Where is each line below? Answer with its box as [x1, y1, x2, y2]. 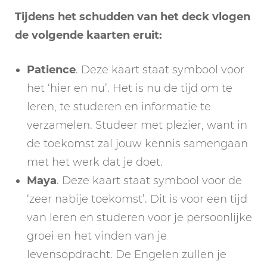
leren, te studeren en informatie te [27, 100, 211, 113]
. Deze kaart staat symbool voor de [57, 173, 242, 187]
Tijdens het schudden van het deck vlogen [15, 10, 250, 23]
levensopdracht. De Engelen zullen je [27, 247, 226, 261]
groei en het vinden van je [27, 229, 167, 243]
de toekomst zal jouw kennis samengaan [27, 136, 248, 150]
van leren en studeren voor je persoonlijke [27, 210, 252, 224]
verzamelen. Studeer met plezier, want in [27, 118, 247, 132]
